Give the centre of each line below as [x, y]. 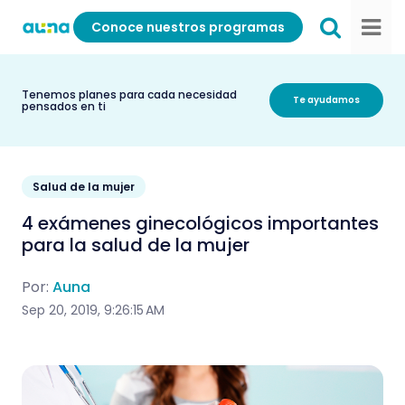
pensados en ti [64, 106]
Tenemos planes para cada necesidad [129, 94]
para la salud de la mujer [136, 245]
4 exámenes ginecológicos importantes [200, 223]
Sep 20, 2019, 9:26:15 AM [93, 310]
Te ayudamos [326, 100]
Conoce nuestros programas [188, 27]
